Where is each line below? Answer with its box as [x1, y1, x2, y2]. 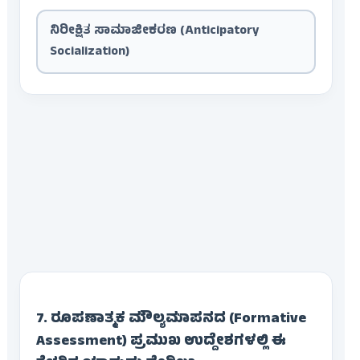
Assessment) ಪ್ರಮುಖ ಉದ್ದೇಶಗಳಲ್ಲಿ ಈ [35, 330, 286, 355]
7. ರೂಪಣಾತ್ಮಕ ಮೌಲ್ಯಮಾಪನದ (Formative [35, 308, 306, 333]
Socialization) [49, 42, 129, 63]
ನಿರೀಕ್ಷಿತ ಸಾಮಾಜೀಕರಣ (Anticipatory [49, 21, 259, 43]
